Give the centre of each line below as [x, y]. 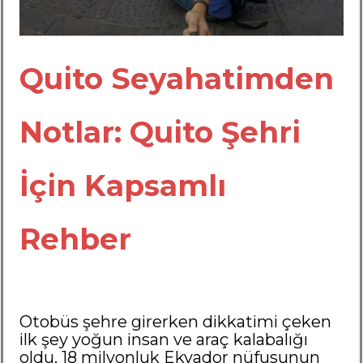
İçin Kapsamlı [123, 185]
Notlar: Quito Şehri [160, 132]
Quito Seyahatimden [177, 78]
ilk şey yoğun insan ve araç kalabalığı [164, 339]
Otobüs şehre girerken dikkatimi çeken [176, 321]
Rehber [76, 239]
